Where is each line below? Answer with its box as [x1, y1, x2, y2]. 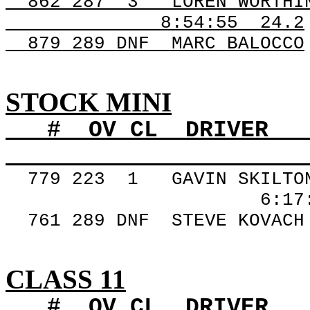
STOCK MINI [6, 87, 172, 117]
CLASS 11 [6, 264, 126, 294]
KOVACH [227, 210, 304, 231]
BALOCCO [216, 33, 304, 54]
